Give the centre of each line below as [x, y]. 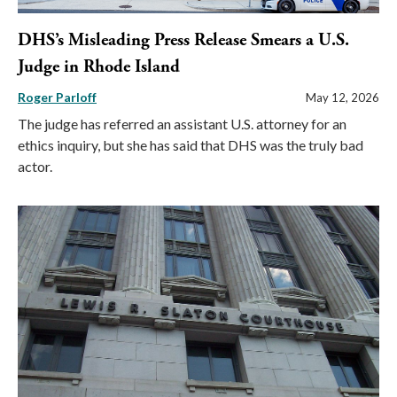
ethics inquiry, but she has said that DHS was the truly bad [191, 145]
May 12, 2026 [343, 98]
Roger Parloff [57, 97]
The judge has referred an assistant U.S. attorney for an [182, 124]
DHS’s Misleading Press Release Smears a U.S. [183, 41]
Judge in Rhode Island [99, 67]
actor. [35, 167]
